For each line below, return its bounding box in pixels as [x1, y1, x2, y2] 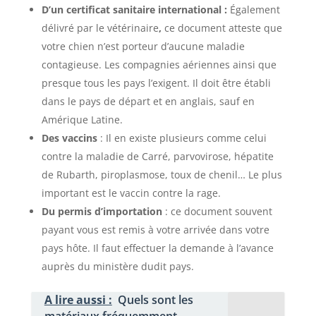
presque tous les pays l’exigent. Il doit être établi [41, 76, 271, 90]
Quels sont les [117, 292, 193, 308]
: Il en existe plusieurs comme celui [97, 131, 267, 145]
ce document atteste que [164, 21, 282, 35]
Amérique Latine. [41, 113, 123, 127]
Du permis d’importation [41, 205, 162, 219]
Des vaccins [41, 131, 97, 145]
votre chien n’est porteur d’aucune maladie [41, 39, 245, 54]
